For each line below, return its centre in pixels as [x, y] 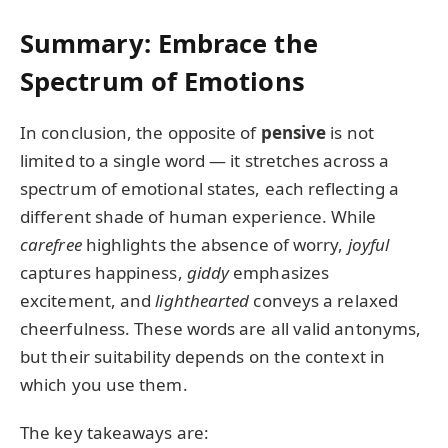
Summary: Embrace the [169, 42]
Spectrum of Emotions [162, 80]
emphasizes [279, 272]
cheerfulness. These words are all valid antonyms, [221, 328]
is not [350, 132]
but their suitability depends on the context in [202, 356]
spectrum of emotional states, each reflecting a [209, 188]
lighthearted [202, 300]
